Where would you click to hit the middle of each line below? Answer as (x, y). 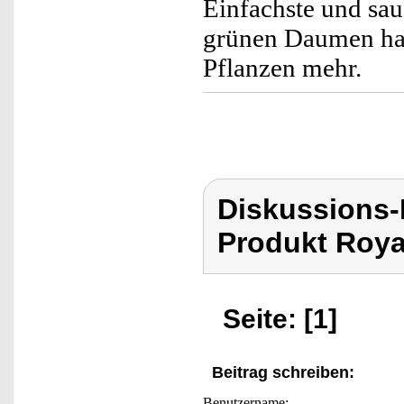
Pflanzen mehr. (282, 68)
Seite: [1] (280, 319)
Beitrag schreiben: (283, 372)
